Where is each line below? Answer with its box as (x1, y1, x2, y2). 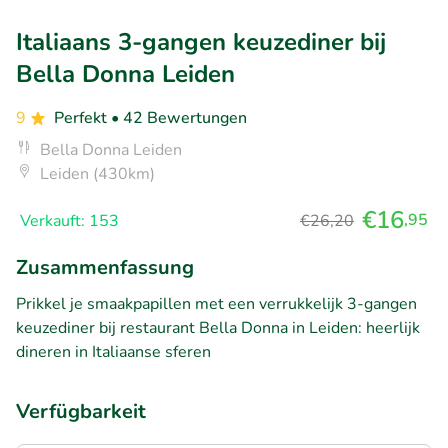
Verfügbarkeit (16, 397, 146, 425)
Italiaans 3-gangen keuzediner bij (16, 25, 386, 58)
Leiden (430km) (40, 162, 155, 185)
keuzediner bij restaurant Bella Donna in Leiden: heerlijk (16, 316, 420, 339)
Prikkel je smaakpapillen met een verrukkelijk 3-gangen (16, 292, 417, 315)
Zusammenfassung (16, 253, 194, 281)
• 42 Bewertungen (111, 106, 247, 129)
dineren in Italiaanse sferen (16, 340, 211, 363)
